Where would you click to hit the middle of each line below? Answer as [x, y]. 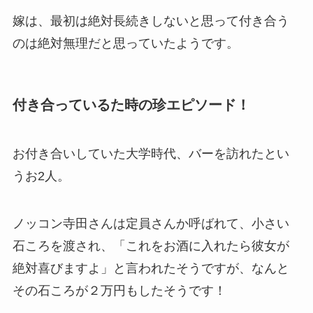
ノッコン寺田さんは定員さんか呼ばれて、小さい [151, 223]
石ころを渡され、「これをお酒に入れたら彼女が [151, 246]
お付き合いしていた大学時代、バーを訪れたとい [151, 153]
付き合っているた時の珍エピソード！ [131, 105]
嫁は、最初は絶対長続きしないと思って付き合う [151, 21]
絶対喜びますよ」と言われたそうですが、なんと [151, 268]
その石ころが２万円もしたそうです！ [119, 290]
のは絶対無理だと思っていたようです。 [125, 44]
